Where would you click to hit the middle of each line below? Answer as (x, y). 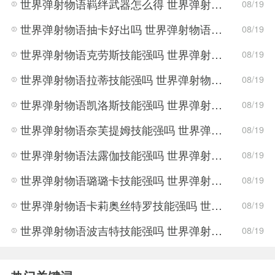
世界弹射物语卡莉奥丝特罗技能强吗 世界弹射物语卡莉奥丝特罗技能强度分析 (217, 205)
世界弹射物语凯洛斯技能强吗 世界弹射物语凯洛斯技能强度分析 (217, 105)
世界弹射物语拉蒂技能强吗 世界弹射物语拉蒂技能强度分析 (217, 79)
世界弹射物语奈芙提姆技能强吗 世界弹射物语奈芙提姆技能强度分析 (217, 130)
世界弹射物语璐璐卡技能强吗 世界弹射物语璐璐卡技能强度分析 (217, 180)
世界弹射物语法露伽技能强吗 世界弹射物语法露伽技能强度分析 (217, 154)
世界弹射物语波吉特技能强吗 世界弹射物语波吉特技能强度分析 (217, 230)
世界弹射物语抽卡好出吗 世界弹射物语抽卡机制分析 (217, 29)
